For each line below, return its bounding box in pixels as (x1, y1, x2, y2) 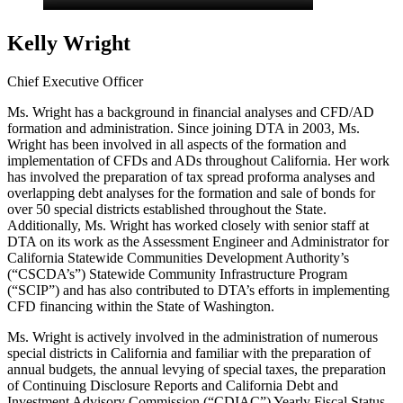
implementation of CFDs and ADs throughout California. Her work (7, 152, 390, 168)
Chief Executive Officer (7, 73, 143, 89)
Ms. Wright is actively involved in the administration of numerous (7, 328, 378, 345)
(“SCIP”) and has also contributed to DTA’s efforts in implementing (7, 282, 390, 298)
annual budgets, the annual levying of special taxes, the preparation (7, 361, 386, 377)
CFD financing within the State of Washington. (7, 298, 274, 314)
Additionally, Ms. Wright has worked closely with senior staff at (7, 217, 369, 233)
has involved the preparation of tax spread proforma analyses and (7, 168, 375, 184)
